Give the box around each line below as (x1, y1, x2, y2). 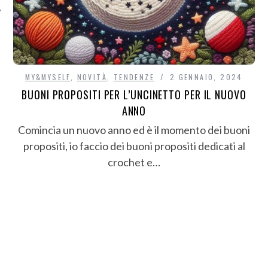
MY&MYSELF (25, 72, 71, 83)
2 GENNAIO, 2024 (169, 72, 243, 83)
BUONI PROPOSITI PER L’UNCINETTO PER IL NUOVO (22, 87, 246, 103)
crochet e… (108, 156, 160, 169)
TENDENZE (113, 72, 155, 83)
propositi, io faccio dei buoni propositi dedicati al (23, 139, 245, 153)
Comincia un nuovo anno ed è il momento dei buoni (18, 123, 250, 137)
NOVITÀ (77, 72, 107, 83)
